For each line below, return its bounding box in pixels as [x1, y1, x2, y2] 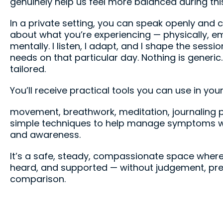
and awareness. [10, 128, 81, 141]
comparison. [10, 173, 66, 186]
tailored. [10, 63, 46, 76]
